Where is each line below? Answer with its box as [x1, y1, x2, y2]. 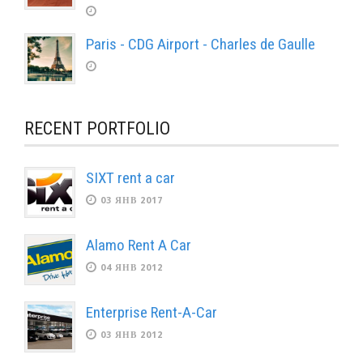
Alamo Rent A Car [86, 236, 191, 254]
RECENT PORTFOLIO [24, 118, 170, 139]
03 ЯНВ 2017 [100, 195, 163, 206]
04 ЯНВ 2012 [100, 263, 163, 273]
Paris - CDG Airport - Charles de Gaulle [86, 35, 315, 53]
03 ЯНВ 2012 [100, 330, 163, 340]
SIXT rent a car [86, 169, 175, 187]
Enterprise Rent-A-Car [86, 303, 217, 322]
